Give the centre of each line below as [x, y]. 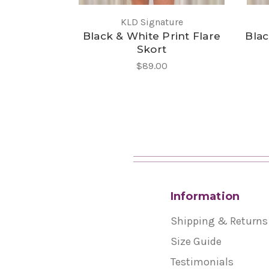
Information [205, 196]
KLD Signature [152, 22]
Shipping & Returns [219, 221]
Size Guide [196, 241]
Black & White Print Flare [152, 36]
